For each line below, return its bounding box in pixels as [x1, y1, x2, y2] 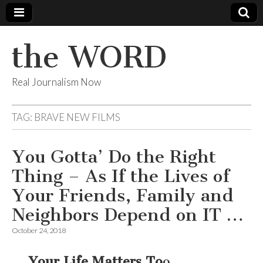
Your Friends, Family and [12, 185, 234, 206]
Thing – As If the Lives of [12, 166, 230, 187]
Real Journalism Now [12, 76, 101, 88]
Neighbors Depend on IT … [12, 204, 244, 225]
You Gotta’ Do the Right [12, 146, 216, 167]
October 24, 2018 [12, 226, 66, 235]
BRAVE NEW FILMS [34, 111, 120, 123]
